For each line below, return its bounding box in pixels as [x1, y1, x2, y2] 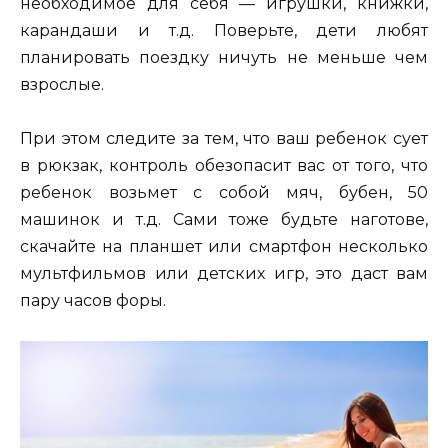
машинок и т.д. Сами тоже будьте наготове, [20, 210, 428, 230]
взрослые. [20, 74, 104, 94]
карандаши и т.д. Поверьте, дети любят [20, 20, 428, 40]
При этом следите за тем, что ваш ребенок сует [20, 129, 428, 149]
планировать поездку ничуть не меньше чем [20, 47, 428, 67]
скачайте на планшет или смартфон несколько [20, 237, 428, 257]
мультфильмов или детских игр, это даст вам [20, 264, 428, 284]
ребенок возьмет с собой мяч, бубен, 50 [20, 183, 428, 203]
